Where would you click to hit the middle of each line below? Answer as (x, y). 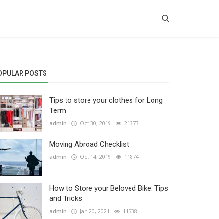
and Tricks (66, 198)
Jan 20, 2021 (93, 211)
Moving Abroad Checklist (89, 144)
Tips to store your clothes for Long (106, 100)
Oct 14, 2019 (94, 157)
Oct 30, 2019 (94, 123)
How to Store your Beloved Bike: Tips (109, 188)
